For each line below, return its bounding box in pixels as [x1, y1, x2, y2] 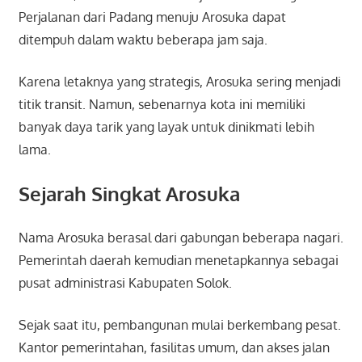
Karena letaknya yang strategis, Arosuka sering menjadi [18, 73, 341, 90]
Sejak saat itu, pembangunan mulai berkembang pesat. [18, 316, 341, 333]
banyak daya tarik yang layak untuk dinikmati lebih [18, 118, 314, 135]
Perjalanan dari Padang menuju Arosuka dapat [18, 8, 286, 25]
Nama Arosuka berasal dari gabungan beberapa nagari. [18, 229, 343, 246]
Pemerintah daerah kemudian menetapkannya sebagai [18, 251, 339, 268]
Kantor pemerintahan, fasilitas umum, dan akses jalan [18, 339, 330, 356]
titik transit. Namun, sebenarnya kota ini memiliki [18, 95, 305, 112]
